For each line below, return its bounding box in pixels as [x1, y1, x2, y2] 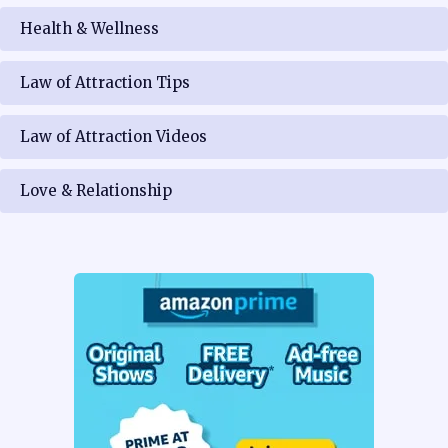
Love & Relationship [20, 180, 172, 200]
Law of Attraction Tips [20, 72, 190, 92]
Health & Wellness [20, 18, 159, 38]
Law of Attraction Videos [20, 126, 207, 146]
